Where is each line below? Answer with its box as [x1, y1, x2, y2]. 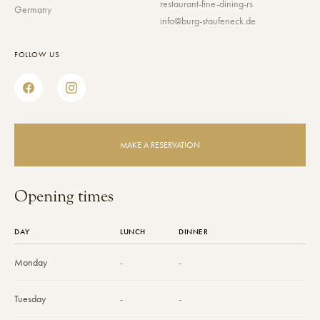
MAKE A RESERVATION [120, 139, 200, 151]
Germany [14, 2, 51, 16]
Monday [14, 255, 47, 269]
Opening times [14, 186, 114, 206]
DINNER [179, 226, 209, 236]
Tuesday [14, 291, 46, 305]
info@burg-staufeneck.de [160, 14, 256, 27]
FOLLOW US [14, 49, 60, 59]
